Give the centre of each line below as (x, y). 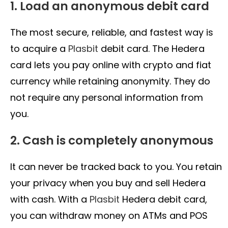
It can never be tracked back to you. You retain (116, 167)
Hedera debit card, (163, 199)
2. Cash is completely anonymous (112, 141)
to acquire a (39, 49)
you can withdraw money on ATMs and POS (109, 216)
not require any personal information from (107, 98)
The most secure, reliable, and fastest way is (112, 33)
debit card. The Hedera (151, 49)
